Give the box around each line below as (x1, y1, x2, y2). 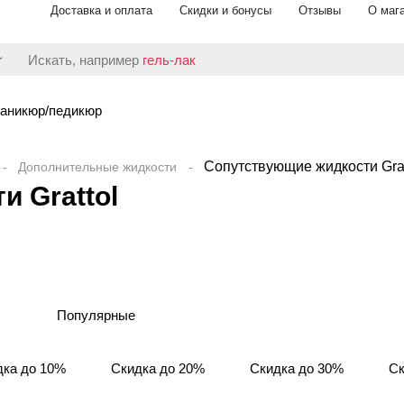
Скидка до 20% (111, 361, 205, 376)
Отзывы (298, 4, 341, 17)
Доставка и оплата (50, 4, 152, 17)
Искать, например (28, 51, 142, 68)
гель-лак (142, 51, 196, 68)
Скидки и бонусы (179, 4, 271, 17)
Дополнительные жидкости (18, 160, 177, 174)
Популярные (57, 308, 135, 323)
